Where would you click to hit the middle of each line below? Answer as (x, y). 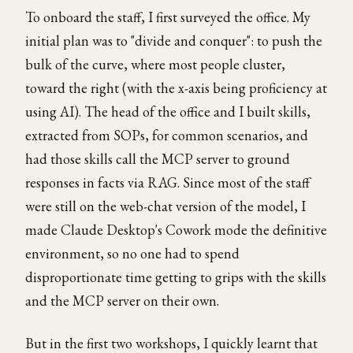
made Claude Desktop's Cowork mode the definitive (176, 230)
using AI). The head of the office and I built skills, (168, 111)
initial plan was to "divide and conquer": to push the (174, 41)
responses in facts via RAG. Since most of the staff (167, 182)
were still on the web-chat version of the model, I (165, 206)
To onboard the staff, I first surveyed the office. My (168, 17)
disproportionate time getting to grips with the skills (176, 277)
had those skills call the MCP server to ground (158, 159)
